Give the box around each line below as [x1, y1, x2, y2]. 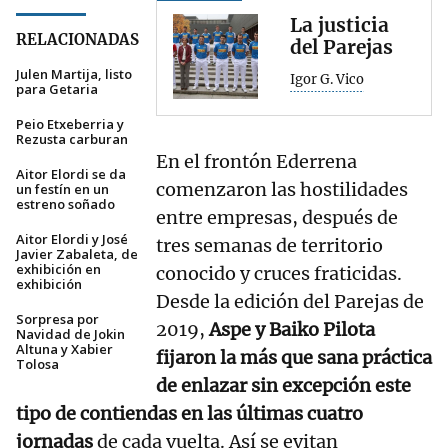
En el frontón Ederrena [156, 150, 357, 174]
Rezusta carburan [16, 130, 128, 149]
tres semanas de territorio [156, 234, 383, 258]
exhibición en [16, 260, 101, 279]
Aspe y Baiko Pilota [205, 318, 375, 342]
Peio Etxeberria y [16, 115, 124, 134]
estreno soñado [16, 195, 115, 214]
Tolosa [16, 355, 59, 374]
